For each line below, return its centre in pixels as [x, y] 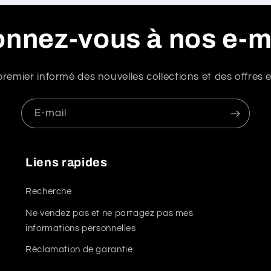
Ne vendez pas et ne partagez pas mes [109, 213]
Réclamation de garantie [79, 250]
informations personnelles [81, 228]
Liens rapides [67, 163]
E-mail [51, 113]
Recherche [49, 192]
